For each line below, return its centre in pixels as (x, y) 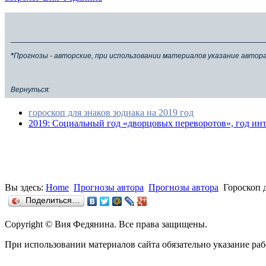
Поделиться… (53, 200)
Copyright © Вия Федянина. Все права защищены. (106, 224)
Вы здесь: (25, 187)
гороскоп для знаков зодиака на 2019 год (111, 112)
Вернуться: (30, 89)
